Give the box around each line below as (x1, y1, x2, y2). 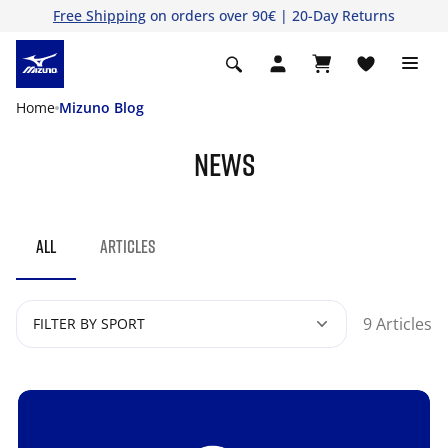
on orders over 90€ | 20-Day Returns (146, 6, 395, 25)
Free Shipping (53, 6, 146, 25)
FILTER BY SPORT (33, 314, 145, 333)
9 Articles (363, 313, 432, 335)
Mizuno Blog (59, 98, 144, 117)
